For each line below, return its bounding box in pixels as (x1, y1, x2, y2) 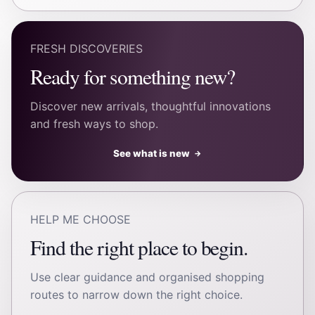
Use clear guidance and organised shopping (30, 269, 265, 284)
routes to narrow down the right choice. (30, 287, 243, 302)
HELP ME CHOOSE (30, 212, 131, 226)
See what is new (112, 148, 190, 160)
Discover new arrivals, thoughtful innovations (30, 99, 271, 114)
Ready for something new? (30, 63, 235, 91)
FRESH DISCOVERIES (30, 41, 143, 56)
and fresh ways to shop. (30, 117, 159, 131)
